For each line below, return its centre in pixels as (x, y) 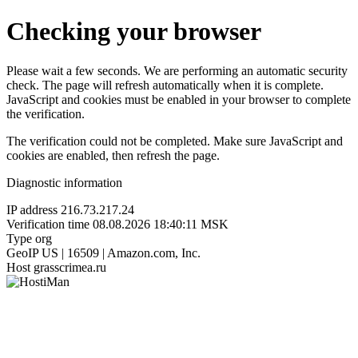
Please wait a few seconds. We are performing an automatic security (177, 70)
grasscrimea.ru (70, 267)
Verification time (48, 224)
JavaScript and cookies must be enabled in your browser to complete (179, 99)
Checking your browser (134, 32)
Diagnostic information (64, 182)
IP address (32, 209)
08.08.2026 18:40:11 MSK (161, 224)
